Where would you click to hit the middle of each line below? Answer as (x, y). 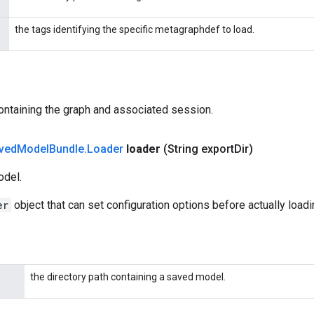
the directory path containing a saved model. (128, 277)
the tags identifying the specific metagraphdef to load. (135, 29)
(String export (199, 149)
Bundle (67, 149)
